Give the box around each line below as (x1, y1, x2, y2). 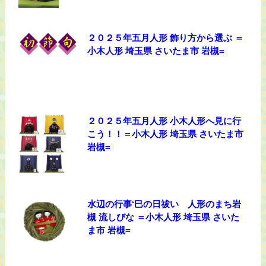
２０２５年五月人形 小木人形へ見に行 (87, 116, 242, 126)
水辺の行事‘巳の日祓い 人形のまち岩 (87, 199, 242, 210)
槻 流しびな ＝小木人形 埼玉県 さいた (87, 212, 240, 223)
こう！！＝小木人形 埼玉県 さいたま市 (87, 129, 244, 140)
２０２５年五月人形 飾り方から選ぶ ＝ (87, 33, 244, 43)
